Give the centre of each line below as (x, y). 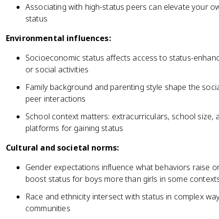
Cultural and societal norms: (63, 148)
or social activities (57, 69)
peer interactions (56, 99)
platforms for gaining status (75, 128)
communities (48, 208)
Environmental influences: (58, 38)
